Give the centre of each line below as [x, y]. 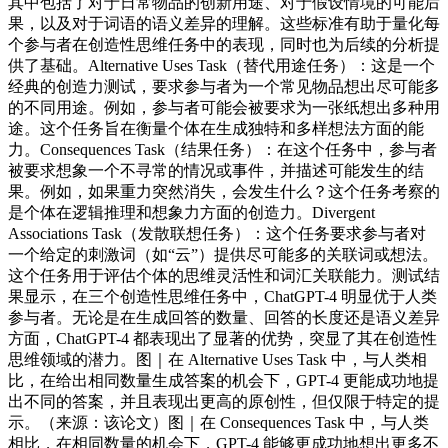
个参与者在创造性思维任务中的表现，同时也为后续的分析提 [224, 44]
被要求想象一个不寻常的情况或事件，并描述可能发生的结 [216, 170]
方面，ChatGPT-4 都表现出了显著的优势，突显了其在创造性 [222, 338]
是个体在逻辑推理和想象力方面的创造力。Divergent [191, 212]
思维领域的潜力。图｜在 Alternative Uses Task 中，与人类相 [217, 359]
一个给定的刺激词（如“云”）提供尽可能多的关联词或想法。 [223, 254]
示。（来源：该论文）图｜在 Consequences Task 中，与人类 [218, 422]
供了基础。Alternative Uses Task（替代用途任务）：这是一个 [221, 65]
